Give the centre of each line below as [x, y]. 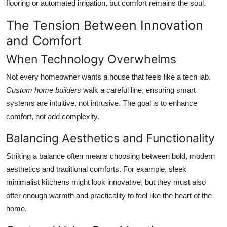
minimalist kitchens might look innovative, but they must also [106, 182]
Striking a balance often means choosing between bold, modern [110, 156]
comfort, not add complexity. [53, 117]
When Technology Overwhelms [91, 59]
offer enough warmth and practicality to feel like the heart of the [109, 196]
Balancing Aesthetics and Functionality [110, 138]
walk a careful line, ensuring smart [138, 90]
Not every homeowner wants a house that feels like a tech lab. [108, 77]
